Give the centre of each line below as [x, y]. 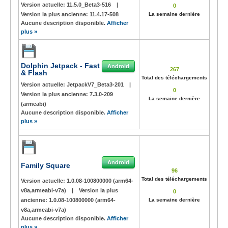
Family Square [46, 165]
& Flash [34, 73]
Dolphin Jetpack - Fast [60, 66]
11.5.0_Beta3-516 [90, 5]
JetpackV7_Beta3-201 [96, 84]
